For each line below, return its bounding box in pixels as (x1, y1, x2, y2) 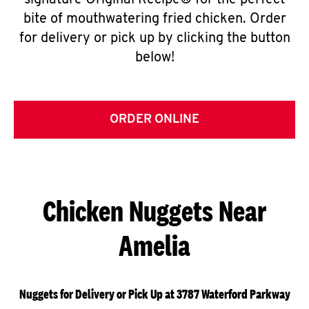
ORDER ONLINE (110, 113, 199, 126)
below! (134, 51, 175, 65)
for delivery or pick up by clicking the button (19, 32, 290, 46)
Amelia (119, 228, 190, 262)
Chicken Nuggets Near (43, 194, 266, 228)
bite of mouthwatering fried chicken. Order (23, 12, 286, 26)
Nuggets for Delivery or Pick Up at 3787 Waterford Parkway (19, 286, 290, 302)
